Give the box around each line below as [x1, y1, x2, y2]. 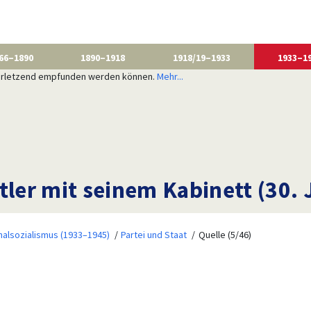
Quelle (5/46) [198, 228, 251, 241]
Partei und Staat [121, 228, 187, 241]
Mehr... [156, 69, 183, 83]
